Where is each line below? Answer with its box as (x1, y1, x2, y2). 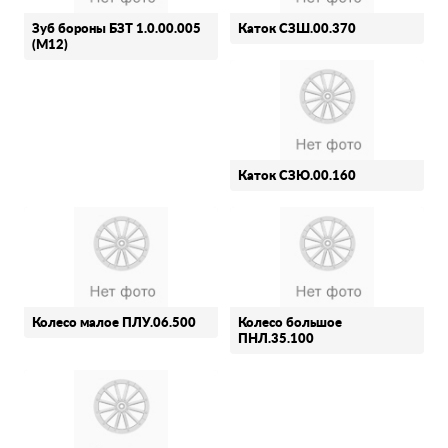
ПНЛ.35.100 (238, 333, 314, 347)
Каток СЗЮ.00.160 (238, 170, 356, 184)
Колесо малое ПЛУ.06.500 (32, 317, 196, 331)
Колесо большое (238, 317, 342, 331)
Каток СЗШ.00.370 (238, 23, 356, 37)
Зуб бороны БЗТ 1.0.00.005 (32, 23, 201, 37)
